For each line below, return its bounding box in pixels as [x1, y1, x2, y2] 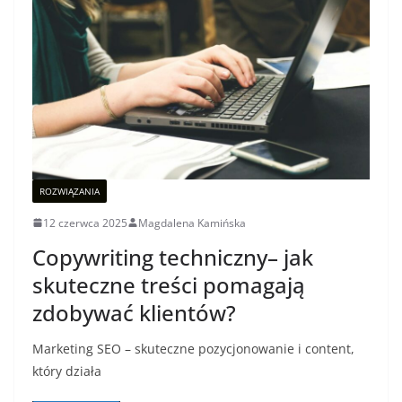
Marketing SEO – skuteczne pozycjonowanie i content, [32, 339, 354, 357]
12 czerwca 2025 [43, 214, 127, 231]
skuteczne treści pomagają [32, 269, 305, 300]
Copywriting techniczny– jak [32, 241, 313, 272]
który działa [32, 362, 101, 380]
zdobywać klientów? [32, 297, 236, 328]
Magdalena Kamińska [138, 214, 246, 231]
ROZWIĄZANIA [39, 184, 100, 197]
